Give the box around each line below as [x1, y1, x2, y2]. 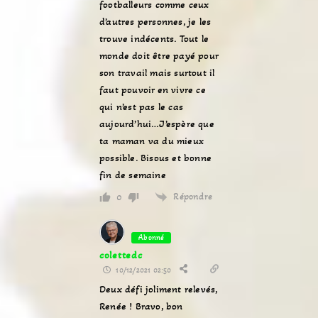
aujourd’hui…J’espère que [99, 117, 214, 131]
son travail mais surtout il [99, 66, 215, 79]
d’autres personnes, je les [99, 15, 212, 28]
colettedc [99, 248, 143, 262]
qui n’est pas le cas [99, 100, 183, 114]
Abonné [138, 233, 165, 243]
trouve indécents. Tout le [99, 32, 209, 45]
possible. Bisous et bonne [99, 151, 212, 165]
